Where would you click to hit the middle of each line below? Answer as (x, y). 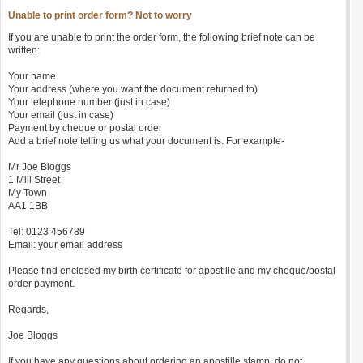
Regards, (28, 310)
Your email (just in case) (61, 115)
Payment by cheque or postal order (85, 128)
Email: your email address (65, 245)
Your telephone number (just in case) (89, 102)
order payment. (41, 284)
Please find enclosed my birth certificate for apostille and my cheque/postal (172, 271)
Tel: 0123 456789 (47, 232)
